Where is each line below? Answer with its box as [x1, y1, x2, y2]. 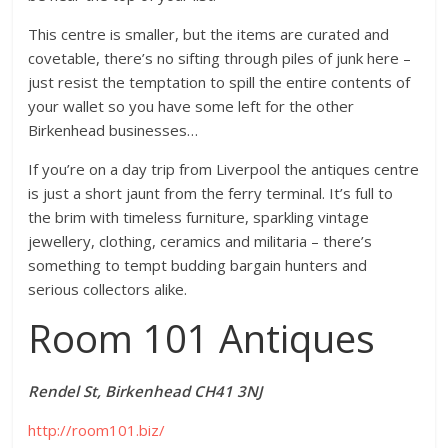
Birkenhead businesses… [28, 120, 199, 141]
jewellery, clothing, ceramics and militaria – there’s [28, 231, 373, 252]
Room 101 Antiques [28, 312, 376, 365]
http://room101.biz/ [28, 420, 166, 441]
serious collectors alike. [28, 279, 188, 300]
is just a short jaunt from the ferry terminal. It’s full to [28, 183, 394, 204]
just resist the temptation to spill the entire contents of [28, 72, 411, 93]
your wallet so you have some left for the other [28, 96, 355, 117]
